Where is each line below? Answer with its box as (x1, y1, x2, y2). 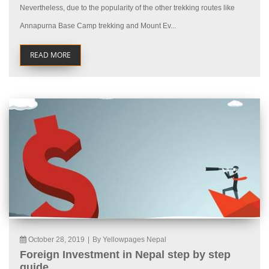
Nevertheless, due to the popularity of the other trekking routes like (20, 4, 235, 13)
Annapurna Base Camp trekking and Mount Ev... (20, 22, 176, 31)
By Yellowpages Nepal (92, 235, 166, 244)
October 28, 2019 (28, 235, 85, 244)
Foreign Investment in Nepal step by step (20, 249, 231, 261)
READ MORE (30, 50, 71, 61)
